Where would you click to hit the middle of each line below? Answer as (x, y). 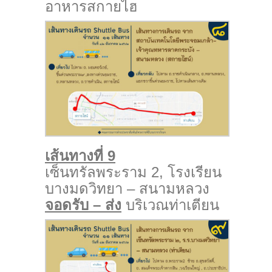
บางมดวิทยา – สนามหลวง (127, 189)
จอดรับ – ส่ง (83, 205)
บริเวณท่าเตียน (170, 205)
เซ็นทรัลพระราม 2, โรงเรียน (133, 172)
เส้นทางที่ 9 (80, 156)
